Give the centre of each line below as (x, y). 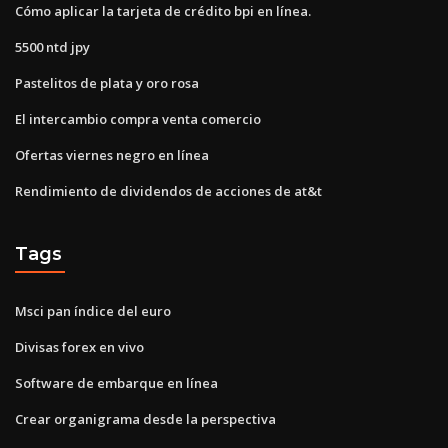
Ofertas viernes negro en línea (112, 154)
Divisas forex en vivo (79, 346)
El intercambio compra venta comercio (138, 118)
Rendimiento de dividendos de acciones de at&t (168, 190)
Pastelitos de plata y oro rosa (107, 82)
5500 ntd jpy (52, 46)
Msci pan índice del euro (93, 310)
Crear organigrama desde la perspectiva (145, 418)
